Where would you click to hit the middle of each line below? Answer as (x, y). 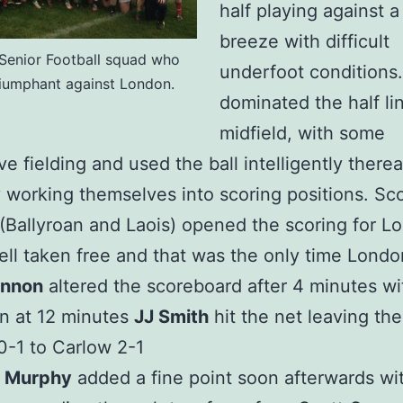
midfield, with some (302, 134)
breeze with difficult (304, 42)
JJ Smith (171, 317)
